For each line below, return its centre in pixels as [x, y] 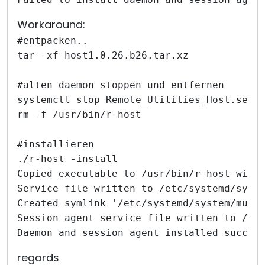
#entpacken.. [53, 41]
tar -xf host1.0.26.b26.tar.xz [103, 55]
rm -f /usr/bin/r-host [79, 114]
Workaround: [51, 25]
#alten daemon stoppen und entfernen [121, 85]
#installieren [56, 144]
